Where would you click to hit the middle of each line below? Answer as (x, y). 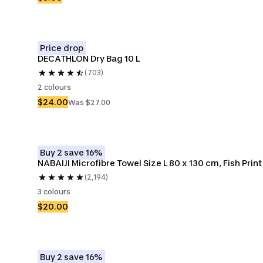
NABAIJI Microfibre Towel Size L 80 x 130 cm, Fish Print (150, 163)
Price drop (62, 48)
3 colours (54, 192)
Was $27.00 (89, 102)
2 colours (54, 87)
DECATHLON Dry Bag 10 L (89, 58)
